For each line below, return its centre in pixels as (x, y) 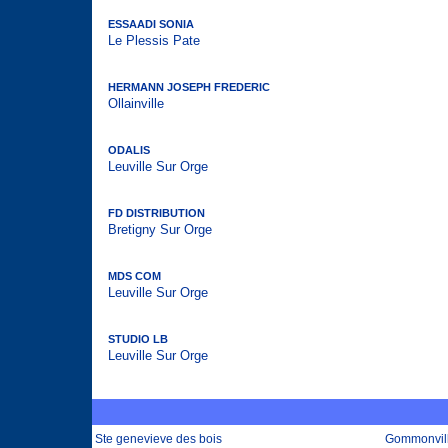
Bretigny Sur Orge (160, 229)
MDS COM (134, 276)
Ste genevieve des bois (158, 439)
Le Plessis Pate (154, 40)
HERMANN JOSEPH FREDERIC (189, 87)
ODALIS (129, 150)
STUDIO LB (138, 339)
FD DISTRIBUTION (156, 213)
